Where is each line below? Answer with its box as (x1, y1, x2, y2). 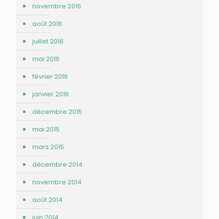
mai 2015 (32, 124, 60, 134)
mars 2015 (32, 142, 64, 152)
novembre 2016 (32, 1, 81, 11)
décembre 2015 (32, 107, 82, 116)
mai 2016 (32, 54, 60, 64)
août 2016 (32, 19, 62, 28)
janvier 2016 (32, 89, 69, 99)
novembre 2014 (32, 177, 82, 187)
